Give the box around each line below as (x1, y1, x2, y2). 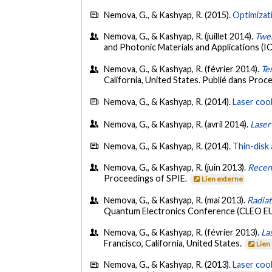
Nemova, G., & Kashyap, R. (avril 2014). (104, 118, 251, 129)
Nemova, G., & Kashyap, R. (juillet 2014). (104, 31, 256, 42)
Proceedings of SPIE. (104, 173, 189, 184)
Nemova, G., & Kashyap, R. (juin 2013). (104, 162, 248, 173)
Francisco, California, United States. (104, 238, 244, 249)
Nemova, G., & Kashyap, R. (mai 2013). (104, 194, 248, 205)
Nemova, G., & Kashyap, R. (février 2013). (104, 227, 262, 238)
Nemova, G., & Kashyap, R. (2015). (104, 9, 233, 20)
